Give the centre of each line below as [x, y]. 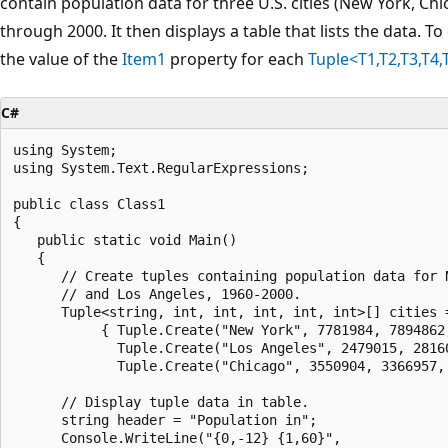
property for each [237, 58]
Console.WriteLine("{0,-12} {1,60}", [181, 437]
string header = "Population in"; [165, 419]
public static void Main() [125, 239]
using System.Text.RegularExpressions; [161, 167]
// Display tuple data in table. [161, 401]
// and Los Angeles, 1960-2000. [157, 293]
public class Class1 [89, 203]
